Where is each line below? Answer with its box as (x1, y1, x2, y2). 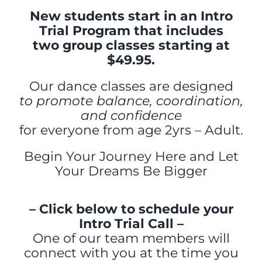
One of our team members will (32, 230, 230, 247)
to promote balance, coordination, (19, 93, 243, 109)
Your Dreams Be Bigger (54, 163, 208, 180)
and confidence (80, 108, 182, 124)
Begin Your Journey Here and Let (23, 149, 239, 165)
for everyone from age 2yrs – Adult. (19, 122, 243, 139)
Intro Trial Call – (78, 216, 184, 232)
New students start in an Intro (29, 8, 233, 25)
